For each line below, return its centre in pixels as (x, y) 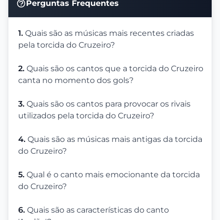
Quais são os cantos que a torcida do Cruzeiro (115, 68)
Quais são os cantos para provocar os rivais (109, 104)
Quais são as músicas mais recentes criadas (110, 33)
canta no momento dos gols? (76, 80)
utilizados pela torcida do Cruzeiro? (86, 115)
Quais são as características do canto (98, 210)
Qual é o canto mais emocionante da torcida (113, 174)
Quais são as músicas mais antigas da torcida (115, 139)
